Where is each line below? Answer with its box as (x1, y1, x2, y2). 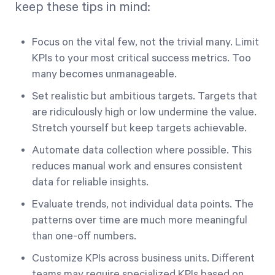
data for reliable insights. (32, 176, 149, 188)
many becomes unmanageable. (32, 68, 177, 80)
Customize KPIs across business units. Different (32, 252, 255, 265)
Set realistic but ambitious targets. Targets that (32, 90, 257, 103)
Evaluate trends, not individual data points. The (32, 198, 254, 211)
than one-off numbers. (32, 230, 136, 242)
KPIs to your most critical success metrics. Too (32, 52, 251, 64)
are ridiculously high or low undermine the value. (32, 106, 257, 118)
